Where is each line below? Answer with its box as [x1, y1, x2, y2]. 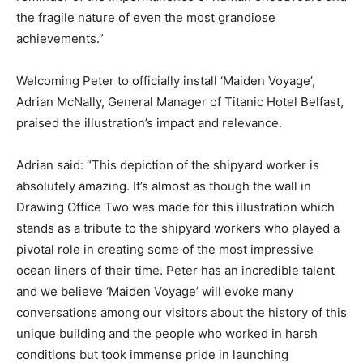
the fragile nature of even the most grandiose [16, 10, 275, 26]
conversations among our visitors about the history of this [16, 305, 347, 321]
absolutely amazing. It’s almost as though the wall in [16, 178, 311, 194]
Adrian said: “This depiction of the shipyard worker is [16, 157, 319, 173]
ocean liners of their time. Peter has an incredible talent [16, 263, 335, 279]
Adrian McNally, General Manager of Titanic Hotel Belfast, [16, 94, 344, 110]
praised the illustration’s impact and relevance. [16, 115, 282, 131]
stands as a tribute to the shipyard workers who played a [16, 220, 340, 237]
